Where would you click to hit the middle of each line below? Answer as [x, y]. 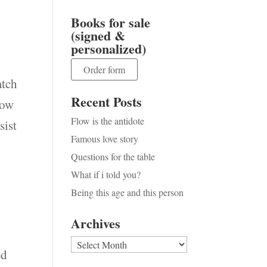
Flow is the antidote [108, 121]
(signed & [98, 35]
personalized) [109, 49]
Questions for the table [113, 156]
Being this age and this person [128, 192]
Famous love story [105, 139]
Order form [105, 69]
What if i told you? [106, 174]
